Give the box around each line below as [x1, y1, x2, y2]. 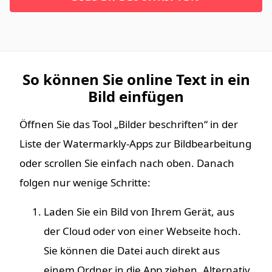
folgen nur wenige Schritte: [19, 175, 151, 190]
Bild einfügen [88, 86, 184, 107]
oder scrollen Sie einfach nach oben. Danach [19, 156, 234, 171]
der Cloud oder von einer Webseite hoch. [44, 224, 241, 239]
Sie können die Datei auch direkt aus [44, 243, 220, 258]
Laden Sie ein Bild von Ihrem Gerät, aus [44, 205, 234, 219]
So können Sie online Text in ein [22, 69, 250, 90]
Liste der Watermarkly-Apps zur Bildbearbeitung [19, 137, 251, 151]
